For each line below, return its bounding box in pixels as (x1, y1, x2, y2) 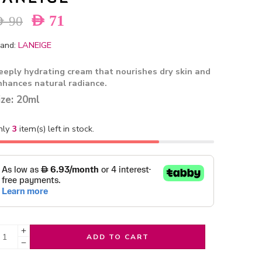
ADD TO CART (86, 232, 149, 242)
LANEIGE (18, 39, 51, 51)
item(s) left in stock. (17, 123, 94, 135)
